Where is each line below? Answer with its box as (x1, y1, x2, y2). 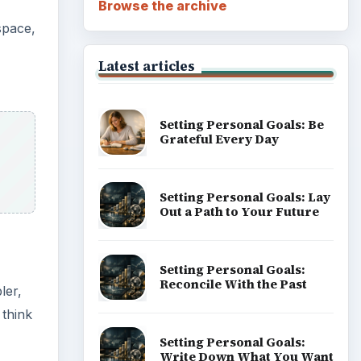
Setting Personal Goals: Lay (159, 188, 330, 205)
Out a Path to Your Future (159, 202, 319, 220)
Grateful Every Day (159, 131, 279, 148)
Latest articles (98, 56, 195, 75)
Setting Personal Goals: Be (159, 116, 324, 134)
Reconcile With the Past (159, 275, 307, 293)
